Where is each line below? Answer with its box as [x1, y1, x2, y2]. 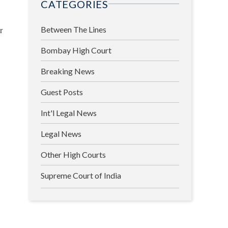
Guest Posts [41, 87, 83, 97]
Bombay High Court [41, 45, 111, 55]
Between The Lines [41, 24, 106, 34]
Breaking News [41, 66, 95, 76]
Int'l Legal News [41, 107, 97, 118]
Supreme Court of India [41, 170, 121, 180]
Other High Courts [41, 149, 106, 159]
